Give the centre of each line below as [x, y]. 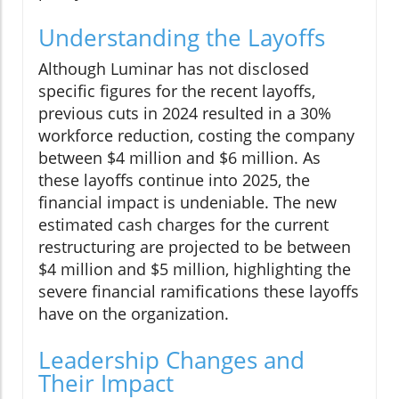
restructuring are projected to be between [195, 247]
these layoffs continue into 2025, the [174, 180]
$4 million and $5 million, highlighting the [195, 269]
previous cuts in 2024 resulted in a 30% [185, 114]
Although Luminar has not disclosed [174, 69]
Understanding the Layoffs [182, 38]
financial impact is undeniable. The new [187, 203]
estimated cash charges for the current [183, 225]
